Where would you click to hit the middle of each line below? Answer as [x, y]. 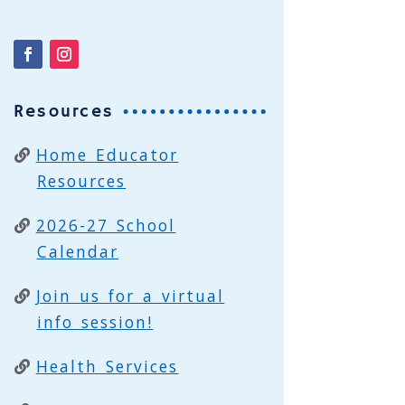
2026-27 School [106, 225]
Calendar [78, 251]
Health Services [107, 366]
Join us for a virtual [130, 296]
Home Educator [107, 155]
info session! [95, 322]
